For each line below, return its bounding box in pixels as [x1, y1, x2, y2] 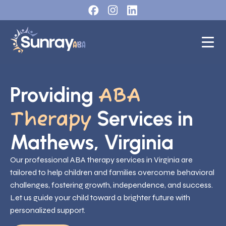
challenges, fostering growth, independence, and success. [10, 180, 213, 190]
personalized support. [10, 205, 85, 215]
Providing [10, 83, 98, 107]
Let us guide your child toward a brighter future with [10, 193, 190, 203]
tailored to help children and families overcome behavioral [10, 167, 214, 178]
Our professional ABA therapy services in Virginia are [10, 155, 193, 165]
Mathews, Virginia [10, 130, 174, 155]
